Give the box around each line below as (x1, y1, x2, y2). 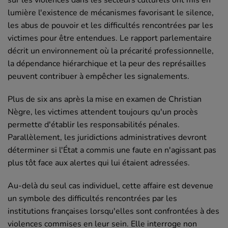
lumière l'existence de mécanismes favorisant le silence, (8, 7, 214, 19)
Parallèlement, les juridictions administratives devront (8, 132, 207, 144)
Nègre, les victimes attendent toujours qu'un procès (8, 106, 198, 118)
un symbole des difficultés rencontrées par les (8, 193, 177, 205)
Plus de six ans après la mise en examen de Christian (8, 94, 202, 105)
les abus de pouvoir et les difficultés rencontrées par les (8, 20, 213, 32)
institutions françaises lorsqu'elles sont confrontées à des (8, 206, 219, 217)
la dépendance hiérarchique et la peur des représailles (8, 58, 206, 70)
